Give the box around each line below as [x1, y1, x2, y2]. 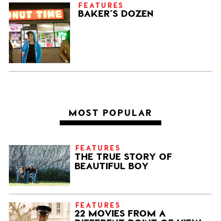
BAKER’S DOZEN [78, 7, 154, 19]
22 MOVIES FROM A [74, 207, 166, 219]
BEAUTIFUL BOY [74, 159, 149, 171]
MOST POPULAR [68, 107, 153, 117]
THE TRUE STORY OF [74, 150, 173, 162]
